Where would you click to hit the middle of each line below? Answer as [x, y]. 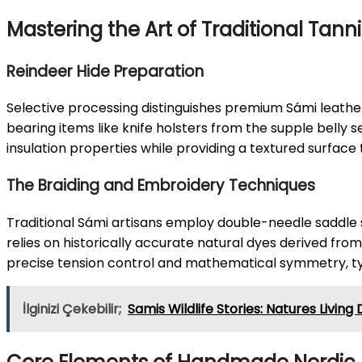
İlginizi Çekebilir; [72, 309]
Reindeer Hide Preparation [105, 71]
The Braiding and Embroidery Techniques [161, 186]
